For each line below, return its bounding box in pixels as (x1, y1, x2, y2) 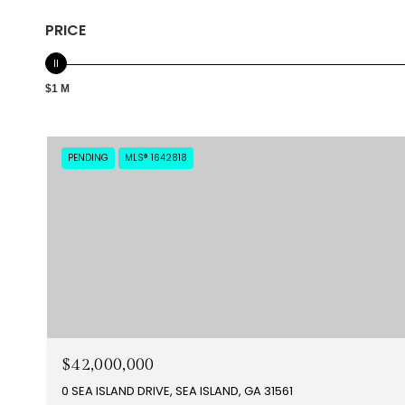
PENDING (68, 151, 108, 165)
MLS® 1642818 (125, 151, 187, 165)
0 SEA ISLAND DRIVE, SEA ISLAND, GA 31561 (61, 382, 293, 400)
